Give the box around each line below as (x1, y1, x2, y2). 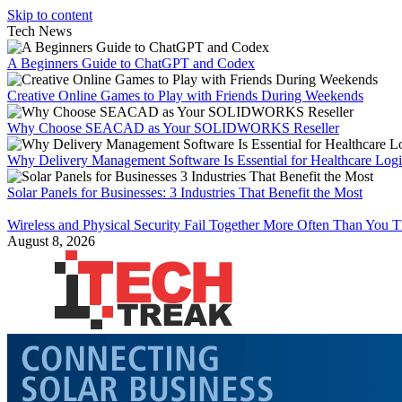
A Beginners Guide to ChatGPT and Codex (7, 56, 255, 71)
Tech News (7, 23, 72, 39)
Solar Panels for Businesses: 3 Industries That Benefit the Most (7, 185, 363, 200)
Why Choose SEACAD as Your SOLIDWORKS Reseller (7, 120, 339, 135)
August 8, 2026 (7, 233, 95, 249)
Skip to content (7, 7, 92, 22)
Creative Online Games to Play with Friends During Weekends (7, 88, 363, 103)
